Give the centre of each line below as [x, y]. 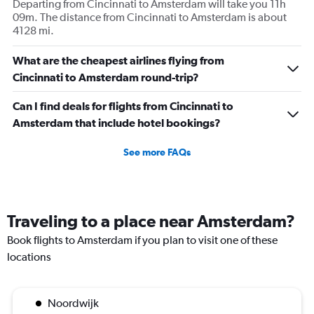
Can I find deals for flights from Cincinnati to [123, 106]
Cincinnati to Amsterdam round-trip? [106, 77]
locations [29, 257]
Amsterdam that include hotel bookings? [117, 123]
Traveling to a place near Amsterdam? [151, 221]
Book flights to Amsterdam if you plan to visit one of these [142, 240]
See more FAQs [157, 152]
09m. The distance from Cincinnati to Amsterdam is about [150, 18]
